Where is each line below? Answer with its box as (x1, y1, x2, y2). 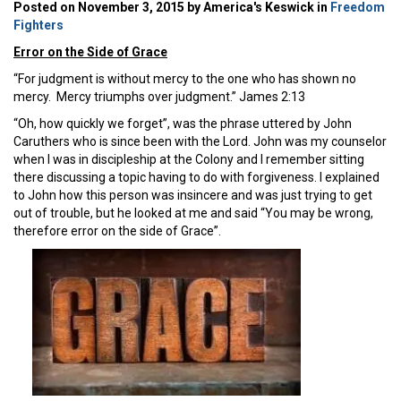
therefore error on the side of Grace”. (13, 223, 221, 238)
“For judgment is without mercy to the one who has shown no (13, 71, 356, 86)
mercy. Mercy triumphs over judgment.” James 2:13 (13, 89, 305, 104)
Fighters (13, 17, 64, 32)
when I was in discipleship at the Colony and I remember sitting (13, 151, 364, 166)
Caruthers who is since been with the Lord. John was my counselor (13, 133, 387, 149)
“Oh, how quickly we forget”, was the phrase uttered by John (13, 115, 352, 131)
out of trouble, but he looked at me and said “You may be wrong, (13, 205, 373, 220)
